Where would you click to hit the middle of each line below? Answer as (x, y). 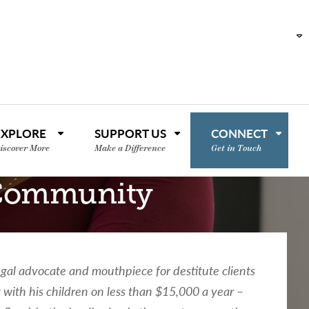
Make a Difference (130, 149)
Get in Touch (236, 149)
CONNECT (239, 133)
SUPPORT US (130, 133)
